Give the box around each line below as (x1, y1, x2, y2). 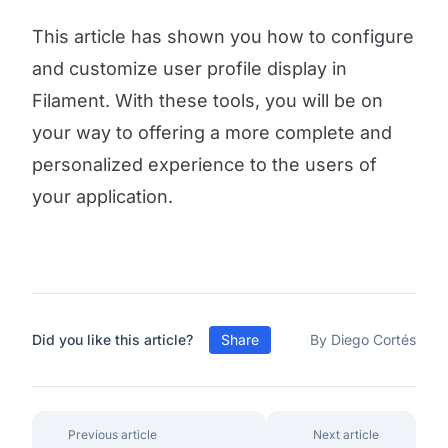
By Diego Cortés (310, 331, 416, 348)
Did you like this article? (32, 331, 193, 348)
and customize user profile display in (32, 58, 347, 79)
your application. (32, 186, 173, 207)
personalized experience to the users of (32, 154, 377, 175)
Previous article (68, 427, 158, 442)
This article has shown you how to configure (32, 26, 414, 47)
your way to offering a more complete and (32, 122, 392, 143)
